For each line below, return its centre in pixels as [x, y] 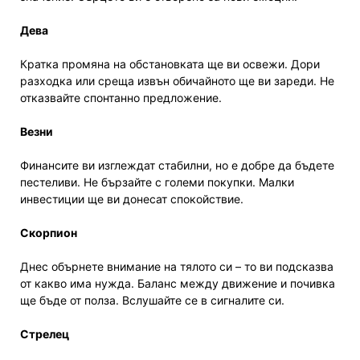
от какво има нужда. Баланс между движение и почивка [178, 284]
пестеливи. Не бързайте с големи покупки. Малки [157, 182]
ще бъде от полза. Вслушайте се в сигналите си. [152, 301]
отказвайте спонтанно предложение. [121, 98]
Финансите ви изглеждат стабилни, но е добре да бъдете [177, 166]
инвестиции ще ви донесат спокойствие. [132, 199]
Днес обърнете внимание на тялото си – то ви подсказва [177, 267]
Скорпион [50, 233]
